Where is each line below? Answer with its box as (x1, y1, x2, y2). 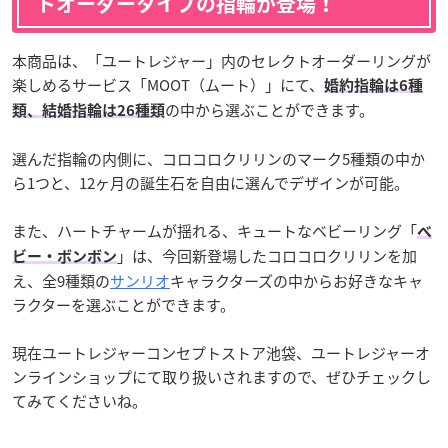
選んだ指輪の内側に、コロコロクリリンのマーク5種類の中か (12, 148, 425, 171)
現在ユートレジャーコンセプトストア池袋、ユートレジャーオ (12, 342, 430, 365)
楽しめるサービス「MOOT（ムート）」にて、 (12, 74, 324, 97)
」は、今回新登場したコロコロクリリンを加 (117, 245, 417, 268)
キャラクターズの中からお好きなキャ (170, 270, 423, 293)
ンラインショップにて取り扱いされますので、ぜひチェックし (12, 366, 431, 389)
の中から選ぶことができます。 (165, 99, 374, 122)
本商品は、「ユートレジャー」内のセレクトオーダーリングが (12, 50, 431, 73)
